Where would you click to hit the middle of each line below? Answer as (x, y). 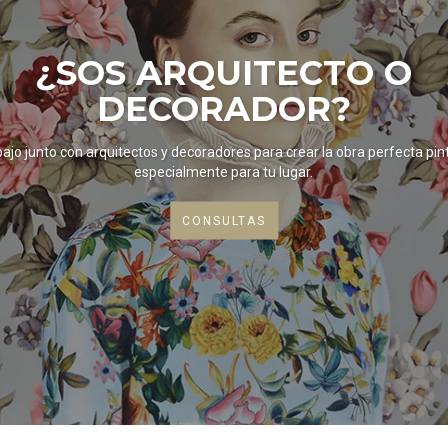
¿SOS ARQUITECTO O (224, 72)
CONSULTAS (223, 220)
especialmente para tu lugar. (224, 171)
